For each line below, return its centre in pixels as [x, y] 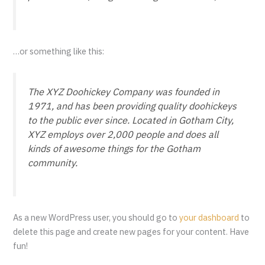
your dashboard [209, 218]
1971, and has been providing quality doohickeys [132, 106]
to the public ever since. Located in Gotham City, [131, 120]
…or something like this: [59, 51]
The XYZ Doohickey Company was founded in [124, 91]
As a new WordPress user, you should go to [96, 218]
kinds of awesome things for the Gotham [114, 148]
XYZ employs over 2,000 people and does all [123, 134]
